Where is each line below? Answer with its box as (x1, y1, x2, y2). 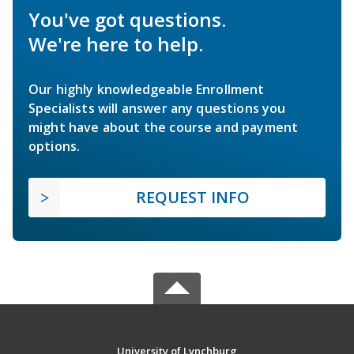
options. (28, 137, 81, 155)
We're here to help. (28, 30, 203, 57)
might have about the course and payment (28, 118, 299, 136)
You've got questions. (28, 6, 226, 32)
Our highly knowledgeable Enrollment (28, 80, 265, 98)
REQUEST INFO (136, 186, 250, 208)
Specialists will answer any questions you (28, 99, 286, 117)
